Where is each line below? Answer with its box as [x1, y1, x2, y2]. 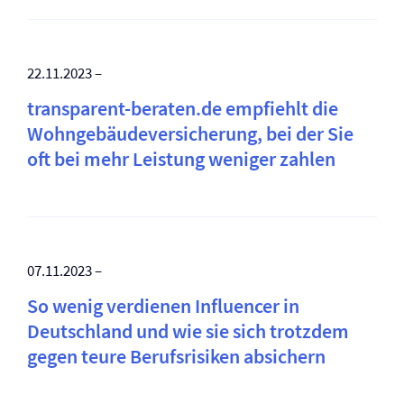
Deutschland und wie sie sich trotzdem [27, 318, 349, 344]
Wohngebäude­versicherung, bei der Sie [27, 121, 353, 146]
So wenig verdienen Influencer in [27, 293, 299, 318]
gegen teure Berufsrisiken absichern [27, 344, 326, 369]
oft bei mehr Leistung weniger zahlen [27, 146, 335, 171]
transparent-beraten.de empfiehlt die [27, 96, 338, 121]
